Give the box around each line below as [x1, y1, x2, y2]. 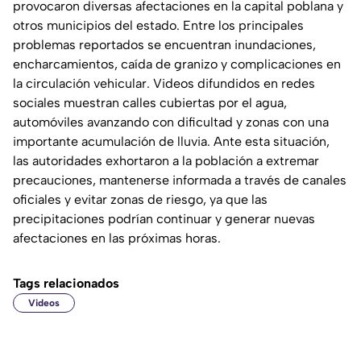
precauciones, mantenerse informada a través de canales [13, 172, 346, 189]
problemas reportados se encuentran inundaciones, [13, 37, 316, 53]
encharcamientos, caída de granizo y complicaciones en [13, 56, 341, 73]
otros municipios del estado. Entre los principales [13, 18, 304, 34]
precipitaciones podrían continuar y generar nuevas [13, 211, 315, 227]
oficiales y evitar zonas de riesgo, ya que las [13, 192, 268, 208]
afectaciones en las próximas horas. [13, 230, 221, 247]
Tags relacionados [13, 276, 119, 292]
